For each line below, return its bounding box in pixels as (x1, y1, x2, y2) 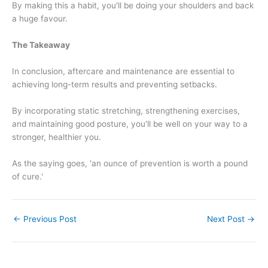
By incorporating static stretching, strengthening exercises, (12, 105, 240, 115)
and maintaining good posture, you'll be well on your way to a (12, 118, 248, 129)
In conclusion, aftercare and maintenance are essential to (12, 66, 234, 77)
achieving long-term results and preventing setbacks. (12, 80, 217, 90)
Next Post (207, 214, 247, 224)
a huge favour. (12, 14, 68, 24)
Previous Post (21, 214, 77, 224)
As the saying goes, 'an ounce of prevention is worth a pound (12, 158, 248, 168)
